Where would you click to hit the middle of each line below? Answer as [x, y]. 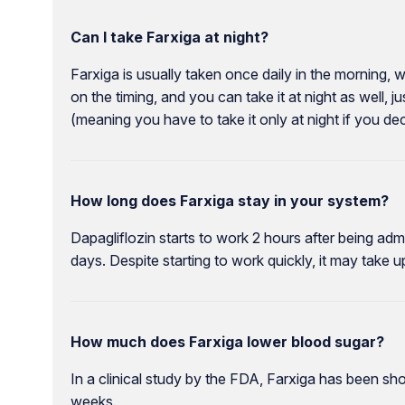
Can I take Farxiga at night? [169, 37]
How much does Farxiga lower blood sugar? [227, 341]
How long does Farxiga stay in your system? [229, 200]
